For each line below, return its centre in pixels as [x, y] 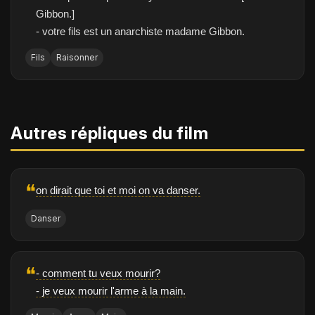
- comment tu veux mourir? [98, 273]
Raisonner [77, 57]
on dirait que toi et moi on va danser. [118, 190]
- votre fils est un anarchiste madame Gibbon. [140, 31]
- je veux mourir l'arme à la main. [111, 291]
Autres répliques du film [109, 133]
